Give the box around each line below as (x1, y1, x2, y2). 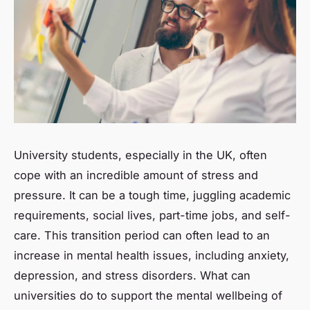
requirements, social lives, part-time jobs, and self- (14, 208, 291, 222)
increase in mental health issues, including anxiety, (14, 248, 289, 262)
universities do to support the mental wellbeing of (14, 288, 282, 302)
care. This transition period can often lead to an (14, 228, 270, 242)
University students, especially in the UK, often (14, 147, 267, 162)
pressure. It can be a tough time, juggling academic (14, 188, 291, 202)
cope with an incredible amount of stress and (14, 167, 258, 182)
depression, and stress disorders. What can (14, 268, 250, 282)
